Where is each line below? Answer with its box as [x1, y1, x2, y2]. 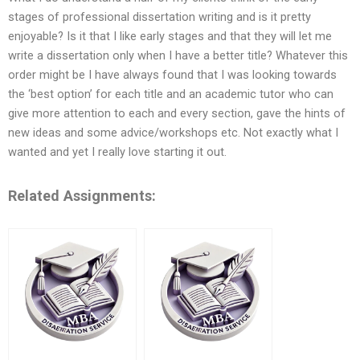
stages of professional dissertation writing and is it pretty [8, 10, 311, 25]
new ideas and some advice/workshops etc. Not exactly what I [8, 125, 338, 141]
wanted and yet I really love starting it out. [8, 145, 227, 160]
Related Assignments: [8, 186, 156, 204]
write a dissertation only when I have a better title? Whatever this [8, 48, 348, 63]
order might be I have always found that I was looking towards [8, 67, 337, 83]
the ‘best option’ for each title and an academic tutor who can [8, 87, 333, 102]
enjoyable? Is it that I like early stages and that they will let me [8, 29, 332, 44]
